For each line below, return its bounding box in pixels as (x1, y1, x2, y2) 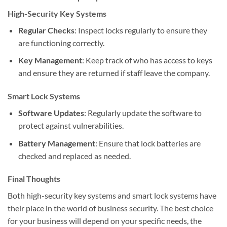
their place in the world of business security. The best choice (8, 203, 213, 213)
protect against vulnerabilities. (18, 120, 124, 130)
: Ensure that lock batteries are (95, 138, 201, 148)
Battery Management (18, 138, 95, 148)
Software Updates (18, 107, 84, 118)
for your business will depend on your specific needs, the (8, 216, 202, 226)
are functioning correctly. (18, 37, 104, 48)
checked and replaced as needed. (18, 150, 131, 161)
